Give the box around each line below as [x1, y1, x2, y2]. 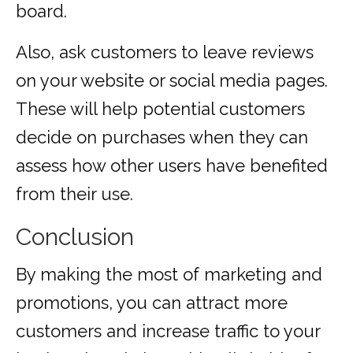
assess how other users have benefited [16, 155, 328, 176]
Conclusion [16, 223, 134, 251]
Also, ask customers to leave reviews [16, 42, 314, 63]
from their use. [16, 184, 133, 205]
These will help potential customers [16, 98, 305, 120]
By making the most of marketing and [16, 264, 322, 285]
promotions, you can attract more [16, 292, 288, 314]
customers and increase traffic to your [16, 321, 320, 342]
